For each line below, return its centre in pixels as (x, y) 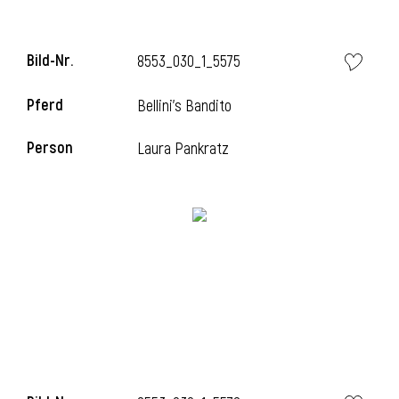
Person (50, 148)
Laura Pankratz (183, 149)
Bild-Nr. (50, 61)
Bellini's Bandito (185, 106)
